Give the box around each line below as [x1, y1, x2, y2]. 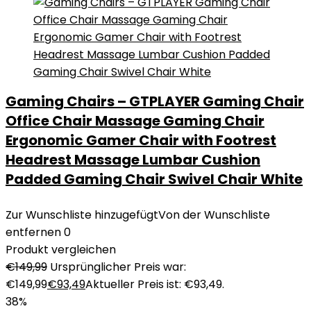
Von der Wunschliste [158, 207, 270, 223]
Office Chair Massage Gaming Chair [6, 111, 264, 131]
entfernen [6, 224, 61, 240]
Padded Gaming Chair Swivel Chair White [6, 169, 303, 189]
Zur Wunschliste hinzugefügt [6, 207, 158, 223]
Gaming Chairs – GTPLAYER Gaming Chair [6, 92, 304, 111]
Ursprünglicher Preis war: [50, 259, 186, 275]
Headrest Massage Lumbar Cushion [6, 150, 260, 169]
